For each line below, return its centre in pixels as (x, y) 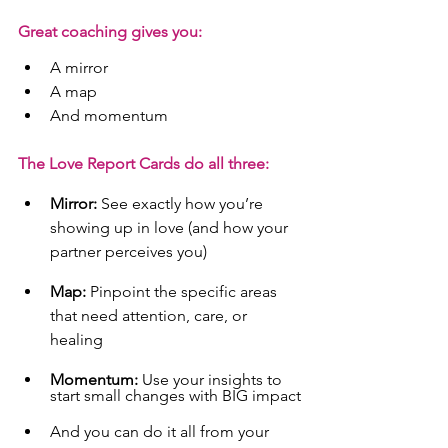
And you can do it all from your (161, 432)
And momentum (109, 116)
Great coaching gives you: (110, 32)
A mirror (79, 68)
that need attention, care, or (150, 316)
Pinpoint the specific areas (183, 292)
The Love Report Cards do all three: (143, 164)
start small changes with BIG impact (175, 396)
